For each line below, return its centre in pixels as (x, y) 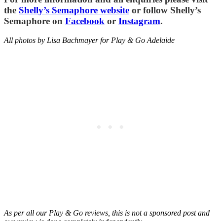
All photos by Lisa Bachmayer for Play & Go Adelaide (90, 40)
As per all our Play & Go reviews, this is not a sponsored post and (107, 213)
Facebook (85, 21)
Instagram (139, 21)
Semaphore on (35, 21)
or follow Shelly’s (165, 10)
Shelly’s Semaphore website (74, 10)
